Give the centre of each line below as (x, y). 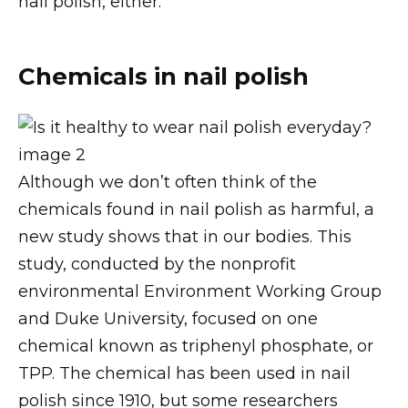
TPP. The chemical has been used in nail (184, 374)
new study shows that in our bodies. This (185, 237)
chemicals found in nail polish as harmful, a (196, 210)
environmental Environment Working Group (200, 292)
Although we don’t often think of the (168, 183)
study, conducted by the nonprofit (157, 265)
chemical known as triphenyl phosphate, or (196, 347)
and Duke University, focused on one (168, 319)
